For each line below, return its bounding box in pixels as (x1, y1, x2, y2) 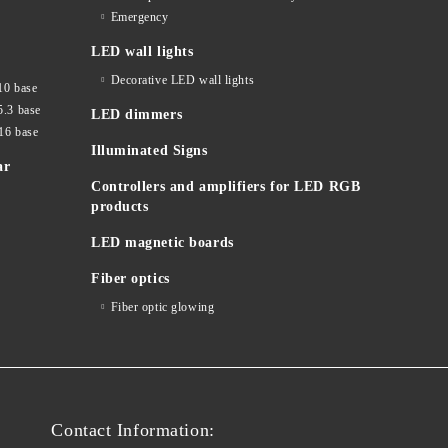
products (91, 199, 149, 215)
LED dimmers (91, 107, 183, 123)
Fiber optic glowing (110, 300, 215, 315)
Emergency (110, 10, 169, 25)
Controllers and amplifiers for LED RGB (91, 179, 361, 195)
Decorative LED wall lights (110, 73, 255, 88)
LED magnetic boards (91, 235, 234, 251)
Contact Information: (51, 420, 215, 441)
